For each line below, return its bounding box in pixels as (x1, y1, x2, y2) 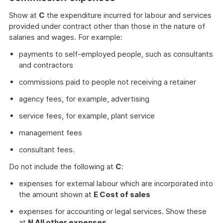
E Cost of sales (94, 190, 150, 199)
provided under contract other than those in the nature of (9, 21, 205, 31)
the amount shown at (19, 190, 94, 199)
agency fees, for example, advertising (19, 94, 149, 104)
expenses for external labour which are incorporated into (19, 179, 213, 188)
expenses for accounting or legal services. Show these (19, 207, 207, 216)
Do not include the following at (9, 162, 115, 171)
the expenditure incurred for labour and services (45, 10, 212, 20)
